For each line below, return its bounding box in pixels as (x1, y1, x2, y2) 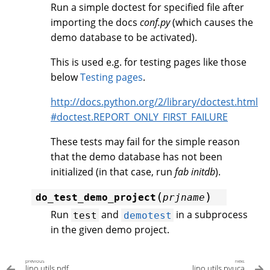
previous (25, 258, 45, 265)
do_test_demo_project (36, 192, 156, 204)
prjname (163, 192, 205, 204)
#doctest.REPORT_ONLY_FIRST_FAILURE (51, 110, 228, 124)
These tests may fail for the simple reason (51, 135, 240, 149)
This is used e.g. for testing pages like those (51, 55, 246, 69)
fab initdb (175, 165, 215, 179)
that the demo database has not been (51, 150, 222, 164)
